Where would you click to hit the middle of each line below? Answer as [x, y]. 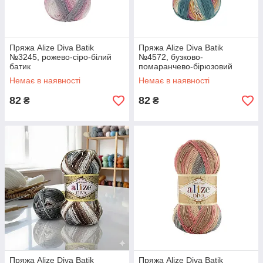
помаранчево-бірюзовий [186, 66]
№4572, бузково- [171, 57]
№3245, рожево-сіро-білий [60, 57]
